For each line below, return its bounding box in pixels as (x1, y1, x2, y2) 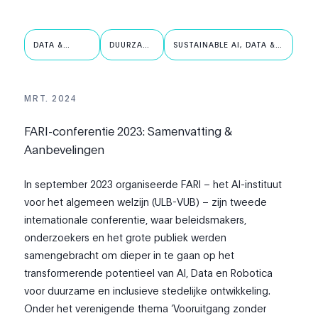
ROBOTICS (172, 50, 216, 60)
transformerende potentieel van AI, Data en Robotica (24, 265, 273, 280)
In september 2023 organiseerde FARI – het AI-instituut (24, 177, 283, 192)
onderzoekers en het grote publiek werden (24, 230, 227, 245)
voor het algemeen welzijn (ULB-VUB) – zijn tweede (24, 194, 268, 209)
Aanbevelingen (24, 141, 105, 158)
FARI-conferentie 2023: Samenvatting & (24, 123, 233, 139)
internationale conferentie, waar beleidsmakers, (24, 212, 247, 227)
